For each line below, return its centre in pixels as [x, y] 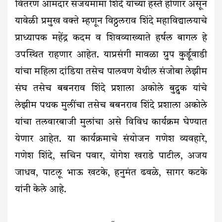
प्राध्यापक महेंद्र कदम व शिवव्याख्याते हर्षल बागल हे [111, 39]
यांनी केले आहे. [41, 190]
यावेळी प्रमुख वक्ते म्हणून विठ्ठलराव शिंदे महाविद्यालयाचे [111, 22]
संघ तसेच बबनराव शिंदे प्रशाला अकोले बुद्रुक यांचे [111, 89]
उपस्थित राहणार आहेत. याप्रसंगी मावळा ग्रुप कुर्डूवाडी [111, 55]
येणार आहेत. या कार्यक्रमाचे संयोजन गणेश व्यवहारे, [111, 140]
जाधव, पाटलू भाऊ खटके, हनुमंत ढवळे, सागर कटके [111, 173]
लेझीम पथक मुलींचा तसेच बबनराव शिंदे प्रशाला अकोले [111, 106]
